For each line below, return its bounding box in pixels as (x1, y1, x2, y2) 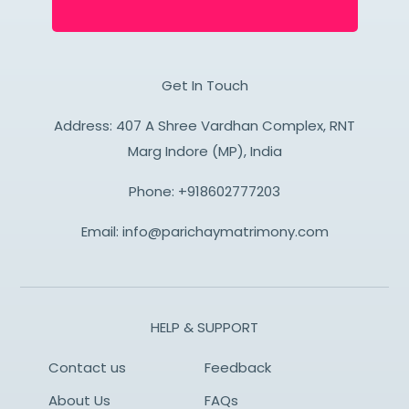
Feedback (204, 357, 271, 377)
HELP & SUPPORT (151, 317, 258, 337)
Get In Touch (161, 75, 248, 95)
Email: (80, 221, 122, 241)
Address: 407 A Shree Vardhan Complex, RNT (54, 115, 355, 135)
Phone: (129, 181, 178, 201)
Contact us (47, 357, 126, 377)
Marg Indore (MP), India (127, 141, 282, 161)
